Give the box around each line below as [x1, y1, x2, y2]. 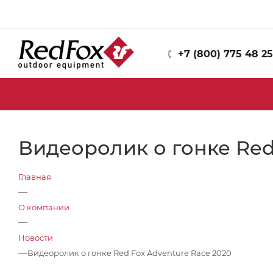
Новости [18, 233, 53, 243]
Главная [18, 172, 51, 182]
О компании [18, 202, 69, 212]
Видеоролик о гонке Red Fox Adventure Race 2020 [27, 248, 232, 258]
